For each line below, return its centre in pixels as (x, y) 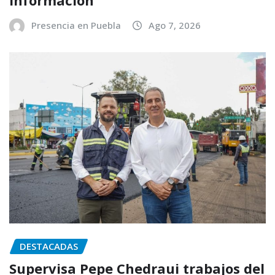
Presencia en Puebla (76, 25)
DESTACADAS (49, 246)
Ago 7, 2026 (175, 25)
